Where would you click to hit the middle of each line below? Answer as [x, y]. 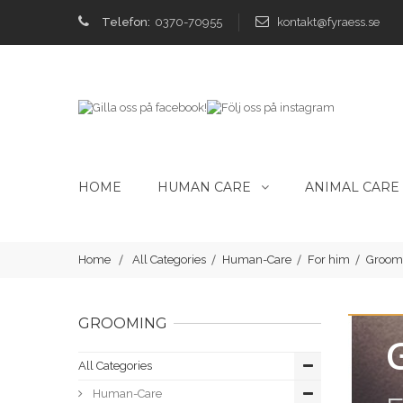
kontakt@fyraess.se [328, 22]
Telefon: [126, 22]
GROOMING [123, 323]
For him [329, 260]
